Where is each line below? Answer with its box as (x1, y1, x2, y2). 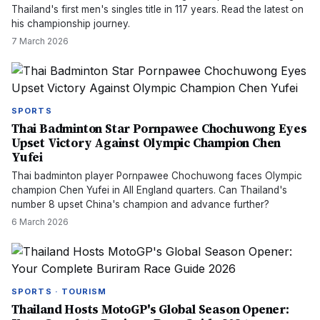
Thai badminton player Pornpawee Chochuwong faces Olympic (11, 170, 302, 181)
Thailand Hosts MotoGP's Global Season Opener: (11, 301, 289, 318)
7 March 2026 (11, 36, 69, 46)
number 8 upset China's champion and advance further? (11, 199, 269, 210)
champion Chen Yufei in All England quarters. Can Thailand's (11, 184, 287, 196)
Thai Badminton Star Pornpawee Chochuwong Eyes (11, 120, 307, 137)
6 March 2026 (11, 216, 69, 227)
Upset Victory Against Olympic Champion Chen (11, 134, 281, 151)
